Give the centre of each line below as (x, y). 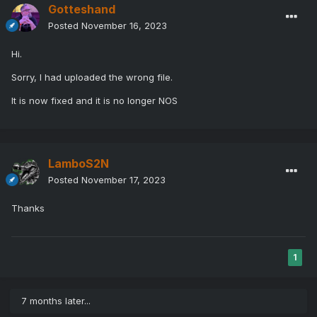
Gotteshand (82, 10)
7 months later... (56, 301)
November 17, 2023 (123, 180)
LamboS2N (79, 164)
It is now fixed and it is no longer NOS (94, 101)
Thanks (28, 208)
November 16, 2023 (124, 26)
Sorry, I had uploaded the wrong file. (92, 77)
